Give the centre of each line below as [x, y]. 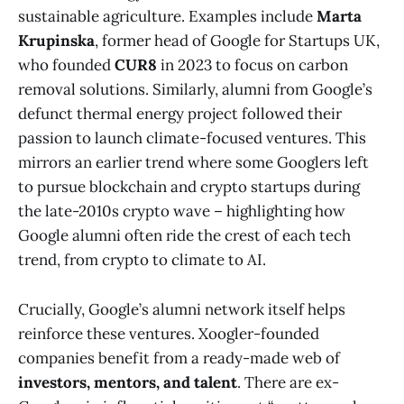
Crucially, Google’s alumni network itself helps [182, 309]
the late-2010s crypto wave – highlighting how [182, 211]
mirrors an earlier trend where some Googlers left [193, 163]
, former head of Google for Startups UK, [237, 41]
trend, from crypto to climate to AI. [142, 260]
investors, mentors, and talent [128, 382]
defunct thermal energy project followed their [180, 114]
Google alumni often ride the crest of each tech [184, 236]
